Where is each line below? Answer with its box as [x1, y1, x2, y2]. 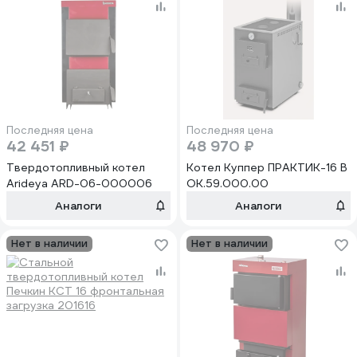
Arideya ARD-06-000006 [6, 176, 152, 190]
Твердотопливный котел [6, 160, 145, 175]
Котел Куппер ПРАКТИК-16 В [186, 160, 347, 175]
